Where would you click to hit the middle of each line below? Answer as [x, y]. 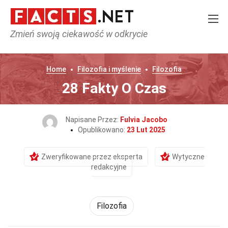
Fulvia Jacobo [144, 120]
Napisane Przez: [93, 120]
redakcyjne [109, 167]
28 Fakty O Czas [114, 88]
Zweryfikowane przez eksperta [92, 157]
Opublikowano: [102, 130]
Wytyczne [188, 157]
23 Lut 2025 [146, 130]
